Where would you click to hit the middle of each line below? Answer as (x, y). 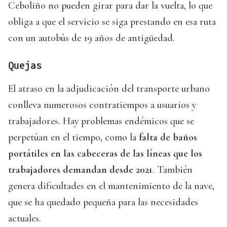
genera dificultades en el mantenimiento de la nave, (111, 186)
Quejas (25, 65)
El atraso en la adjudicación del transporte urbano (109, 89)
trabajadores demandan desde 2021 (80, 170)
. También (173, 170)
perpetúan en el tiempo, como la (73, 138)
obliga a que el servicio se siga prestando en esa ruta (112, 22)
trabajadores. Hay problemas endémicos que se (101, 121)
